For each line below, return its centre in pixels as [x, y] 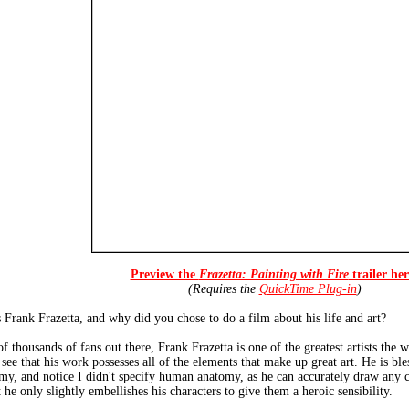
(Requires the [223, 289]
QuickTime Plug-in [308, 289]
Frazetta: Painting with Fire [273, 274]
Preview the [164, 274]
